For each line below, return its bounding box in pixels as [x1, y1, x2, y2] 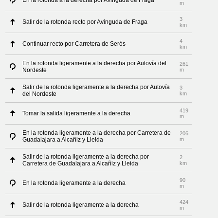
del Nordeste [22, 91, 57, 97]
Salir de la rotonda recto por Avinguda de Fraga [22, 18, 148, 25]
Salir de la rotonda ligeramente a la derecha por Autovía [22, 84, 170, 91]
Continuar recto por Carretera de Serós [22, 40, 126, 47]
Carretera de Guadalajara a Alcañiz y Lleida [22, 160, 139, 167]
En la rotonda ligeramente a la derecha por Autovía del [22, 60, 167, 67]
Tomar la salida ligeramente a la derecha [22, 110, 131, 117]
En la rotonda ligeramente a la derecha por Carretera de [22, 129, 171, 136]
